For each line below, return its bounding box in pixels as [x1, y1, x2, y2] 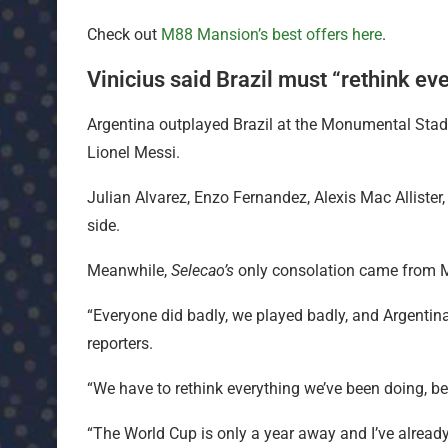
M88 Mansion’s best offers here [157, 24, 382, 44]
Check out [87, 24, 157, 44]
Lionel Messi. [87, 142, 180, 162]
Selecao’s [171, 260, 234, 280]
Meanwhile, [87, 260, 171, 280]
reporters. [87, 333, 153, 353]
